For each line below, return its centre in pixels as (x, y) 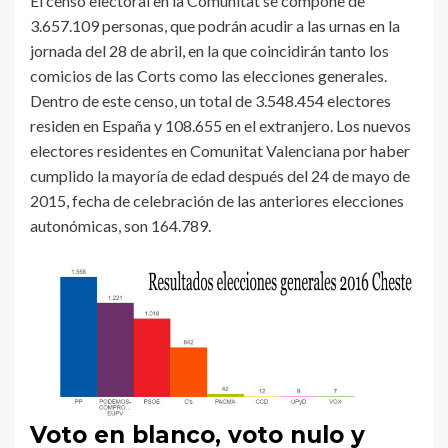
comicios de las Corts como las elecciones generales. (208, 76)
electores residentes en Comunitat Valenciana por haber (220, 151)
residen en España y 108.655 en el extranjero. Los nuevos (220, 126)
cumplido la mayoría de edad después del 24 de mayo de (220, 176)
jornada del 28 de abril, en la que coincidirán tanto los (209, 51)
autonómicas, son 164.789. (120, 226)
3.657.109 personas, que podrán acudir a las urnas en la (215, 26)
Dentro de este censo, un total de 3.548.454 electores (210, 101)
